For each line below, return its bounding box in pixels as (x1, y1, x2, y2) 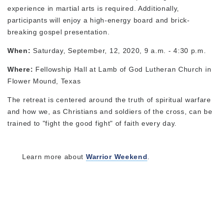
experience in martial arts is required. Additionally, (7, 4, 180, 12)
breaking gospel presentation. (7, 27, 110, 36)
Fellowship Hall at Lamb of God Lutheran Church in (33, 65, 212, 73)
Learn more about (22, 152, 86, 161)
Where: (7, 65, 33, 73)
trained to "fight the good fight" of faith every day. (7, 119, 177, 127)
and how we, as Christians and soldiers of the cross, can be (7, 107, 213, 115)
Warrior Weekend (85, 152, 148, 161)
